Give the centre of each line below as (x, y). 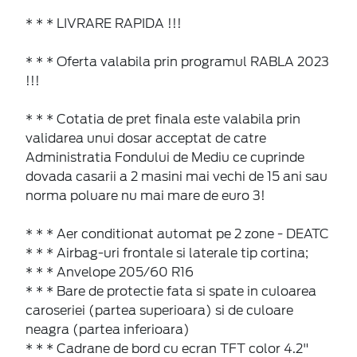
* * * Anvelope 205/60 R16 (110, 273)
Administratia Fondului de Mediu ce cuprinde (165, 158)
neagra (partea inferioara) (108, 330)
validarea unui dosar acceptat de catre (146, 139)
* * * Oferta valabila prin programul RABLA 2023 (177, 62)
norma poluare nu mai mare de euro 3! (145, 196)
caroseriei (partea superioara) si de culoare (159, 311)
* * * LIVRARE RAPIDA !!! (104, 24)
